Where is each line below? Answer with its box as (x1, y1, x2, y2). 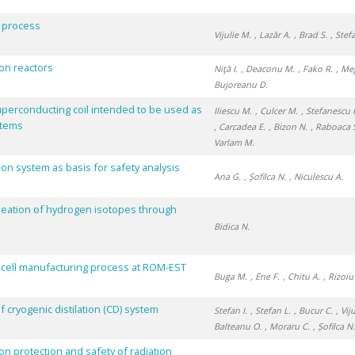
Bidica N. (214, 220, 250, 232)
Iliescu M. (214, 105, 253, 116)
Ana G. (214, 170, 242, 182)
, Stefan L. (250, 304, 292, 316)
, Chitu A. (283, 270, 321, 282)
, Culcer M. (255, 105, 299, 116)
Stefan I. (214, 304, 248, 316)
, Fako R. (298, 63, 334, 74)
